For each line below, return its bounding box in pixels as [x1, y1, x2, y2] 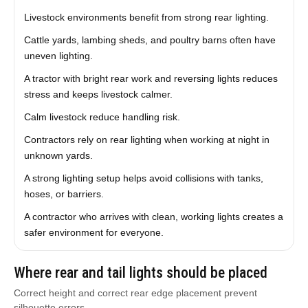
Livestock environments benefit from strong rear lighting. [23, 12, 269, 23]
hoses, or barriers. [23, 188, 104, 199]
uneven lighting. [23, 50, 93, 61]
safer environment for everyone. [23, 227, 164, 238]
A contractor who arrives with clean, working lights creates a [23, 211, 283, 222]
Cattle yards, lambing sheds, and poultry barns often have [23, 34, 276, 45]
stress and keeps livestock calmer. [23, 89, 173, 100]
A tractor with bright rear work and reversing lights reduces [23, 73, 278, 84]
